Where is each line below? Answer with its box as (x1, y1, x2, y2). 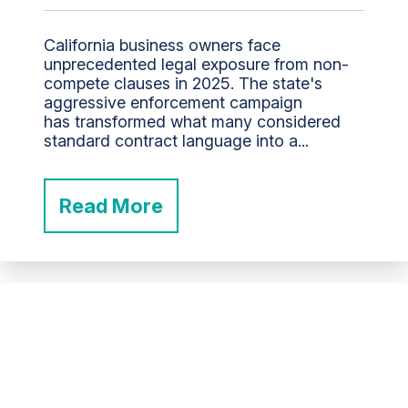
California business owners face (44, 36, 280, 56)
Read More (59, 194, 163, 219)
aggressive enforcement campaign (44, 93, 302, 113)
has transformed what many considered (44, 112, 341, 132)
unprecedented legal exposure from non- (44, 55, 349, 75)
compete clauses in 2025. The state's (44, 74, 322, 94)
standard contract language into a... (44, 131, 309, 151)
